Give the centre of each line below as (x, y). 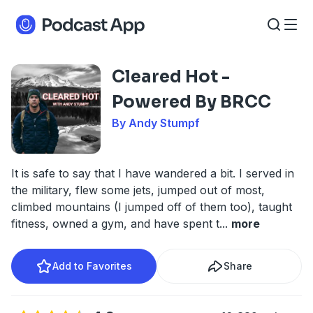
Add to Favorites (92, 266)
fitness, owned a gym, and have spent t (115, 224)
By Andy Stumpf (156, 123)
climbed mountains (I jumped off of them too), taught (152, 207)
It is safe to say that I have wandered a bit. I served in (153, 173)
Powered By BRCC (191, 102)
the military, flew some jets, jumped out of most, (138, 190)
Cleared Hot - (171, 77)
